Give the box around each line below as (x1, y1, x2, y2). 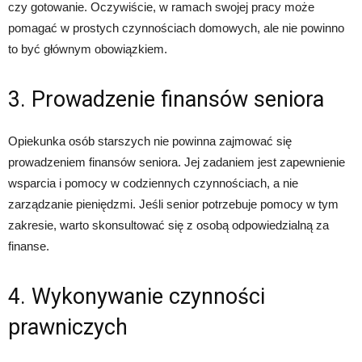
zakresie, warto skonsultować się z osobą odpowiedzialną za (8, 218, 329, 232)
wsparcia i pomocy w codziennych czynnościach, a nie (8, 176, 298, 190)
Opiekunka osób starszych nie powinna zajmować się (8, 134, 292, 148)
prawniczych (8, 314, 128, 340)
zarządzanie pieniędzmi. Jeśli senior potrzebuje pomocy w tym (8, 197, 339, 211)
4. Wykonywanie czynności (8, 284, 265, 309)
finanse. (8, 239, 49, 253)
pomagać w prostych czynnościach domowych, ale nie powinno (8, 21, 344, 35)
